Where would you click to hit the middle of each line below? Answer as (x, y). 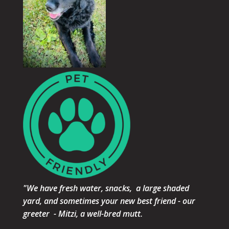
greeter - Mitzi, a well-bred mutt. (83, 214)
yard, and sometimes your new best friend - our (109, 201)
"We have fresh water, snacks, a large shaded (106, 188)
